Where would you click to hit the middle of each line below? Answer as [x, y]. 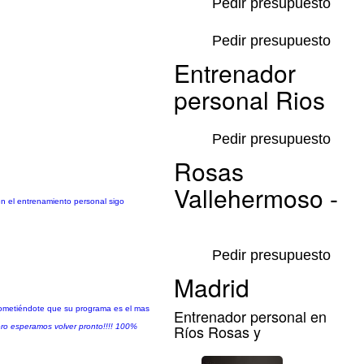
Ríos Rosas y [217, 331]
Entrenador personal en [250, 316]
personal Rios [249, 100]
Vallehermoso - [256, 198]
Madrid [212, 287]
